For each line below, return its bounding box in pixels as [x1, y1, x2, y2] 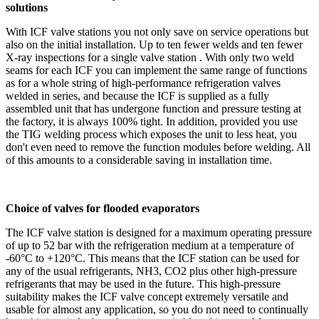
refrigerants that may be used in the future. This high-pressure [6, 277, 281, 290]
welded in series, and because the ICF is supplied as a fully [6, 89, 269, 102]
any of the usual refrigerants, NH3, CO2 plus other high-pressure [6, 264, 297, 277]
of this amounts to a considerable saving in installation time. [6, 153, 272, 166]
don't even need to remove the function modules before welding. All [6, 140, 310, 153]
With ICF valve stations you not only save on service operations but [6, 25, 308, 38]
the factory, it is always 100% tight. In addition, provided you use [6, 115, 298, 127]
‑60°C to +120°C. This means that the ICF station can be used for [6, 251, 299, 264]
